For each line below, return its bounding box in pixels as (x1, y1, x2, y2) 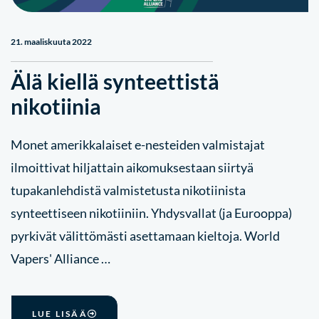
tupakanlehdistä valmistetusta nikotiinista (11, 182, 246, 198)
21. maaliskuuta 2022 (11, 36, 92, 47)
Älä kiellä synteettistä (11, 68, 219, 94)
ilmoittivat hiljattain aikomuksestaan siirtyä (11, 159, 253, 175)
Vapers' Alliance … (11, 251, 110, 266)
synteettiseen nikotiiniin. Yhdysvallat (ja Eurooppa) (11, 205, 292, 221)
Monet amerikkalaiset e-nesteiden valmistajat (11, 137, 265, 152)
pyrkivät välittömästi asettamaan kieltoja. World (11, 228, 280, 244)
